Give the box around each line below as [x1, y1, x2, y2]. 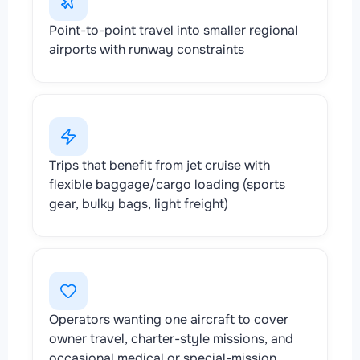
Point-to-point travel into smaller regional [49, 21, 298, 39]
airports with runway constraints [49, 40, 244, 58]
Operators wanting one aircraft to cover [49, 310, 288, 328]
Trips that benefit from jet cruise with [49, 156, 270, 174]
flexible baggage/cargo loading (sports [49, 175, 285, 193]
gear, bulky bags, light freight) [49, 194, 228, 212]
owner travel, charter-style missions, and [49, 329, 293, 347]
